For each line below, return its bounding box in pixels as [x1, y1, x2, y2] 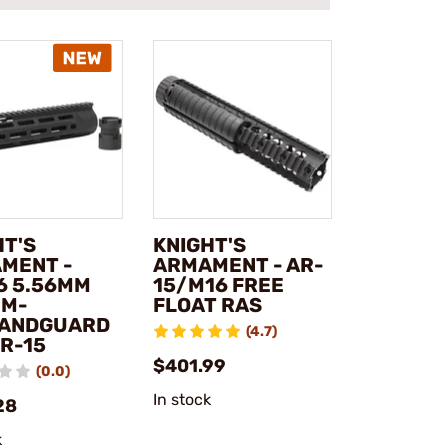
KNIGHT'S [152, 233, 246, 258]
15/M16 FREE [152, 273, 284, 298]
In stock [152, 390, 212, 410]
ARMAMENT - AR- [152, 253, 324, 278]
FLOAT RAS [152, 293, 262, 318]
